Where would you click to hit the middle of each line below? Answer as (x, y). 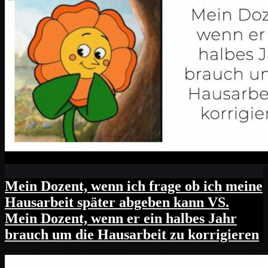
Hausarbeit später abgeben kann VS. (117, 202)
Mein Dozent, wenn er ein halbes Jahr (121, 219)
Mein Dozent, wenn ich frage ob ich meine (134, 186)
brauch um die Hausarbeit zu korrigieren (132, 235)
